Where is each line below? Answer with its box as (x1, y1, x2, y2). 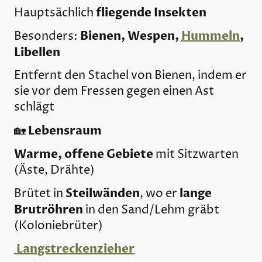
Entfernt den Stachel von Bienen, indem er (14, 68, 247, 84)
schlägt (14, 99, 54, 116)
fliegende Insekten (96, 4, 206, 20)
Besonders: (14, 29, 80, 45)
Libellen (14, 44, 60, 61)
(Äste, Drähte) (14, 162, 95, 178)
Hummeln (181, 28, 240, 44)
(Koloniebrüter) (14, 218, 103, 235)
